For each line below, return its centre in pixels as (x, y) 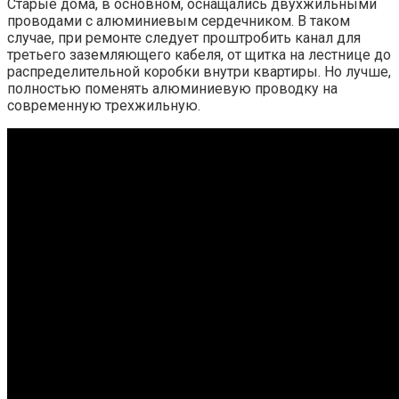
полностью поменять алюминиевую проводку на (172, 89)
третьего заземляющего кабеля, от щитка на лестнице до (199, 55)
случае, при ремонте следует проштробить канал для (184, 38)
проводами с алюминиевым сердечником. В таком (179, 21)
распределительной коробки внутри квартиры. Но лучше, (199, 72)
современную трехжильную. (104, 106)
